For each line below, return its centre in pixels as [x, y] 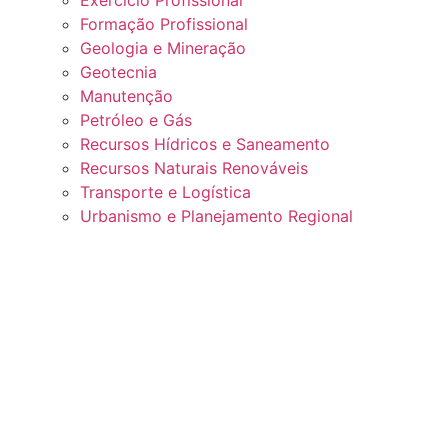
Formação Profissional [164, 24]
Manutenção [126, 96]
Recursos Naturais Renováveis [194, 168]
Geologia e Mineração [163, 48]
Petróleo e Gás [136, 120]
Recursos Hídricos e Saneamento [205, 144]
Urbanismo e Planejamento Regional [216, 216]
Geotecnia [118, 72]
